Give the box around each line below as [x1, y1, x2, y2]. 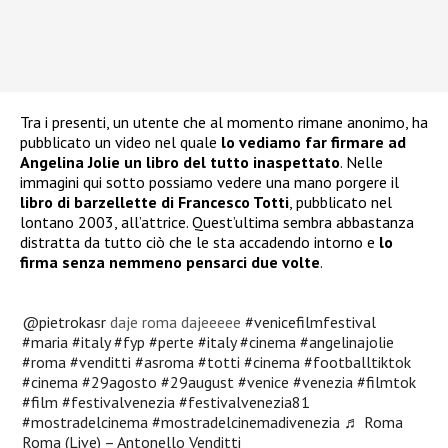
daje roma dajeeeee [106, 311, 246, 332]
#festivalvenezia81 [179, 391, 311, 412]
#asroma [135, 351, 195, 372]
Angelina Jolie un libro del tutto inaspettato [20, 152, 340, 173]
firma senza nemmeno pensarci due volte [20, 252, 320, 273]
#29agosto [82, 371, 158, 392]
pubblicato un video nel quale [20, 132, 221, 153]
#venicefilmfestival [245, 311, 377, 332]
